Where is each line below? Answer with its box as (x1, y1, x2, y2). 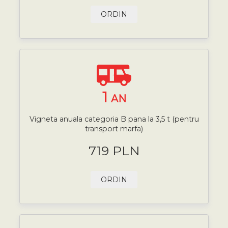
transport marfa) (85, 124, 143, 134)
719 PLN (88, 142, 140, 158)
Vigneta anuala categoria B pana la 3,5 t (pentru (29, 115, 199, 124)
